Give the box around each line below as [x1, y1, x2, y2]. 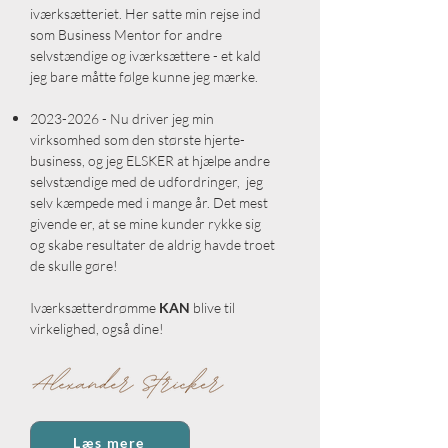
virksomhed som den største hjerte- [30, 131, 245, 148]
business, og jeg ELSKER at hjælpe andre [30, 152, 270, 169]
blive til [190, 299, 235, 316]
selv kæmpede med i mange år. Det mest [30, 194, 268, 211]
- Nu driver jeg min [99, 110, 214, 127]
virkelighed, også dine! [30, 320, 164, 337]
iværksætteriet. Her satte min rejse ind [30, 5, 261, 22]
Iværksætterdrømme [30, 299, 159, 316]
